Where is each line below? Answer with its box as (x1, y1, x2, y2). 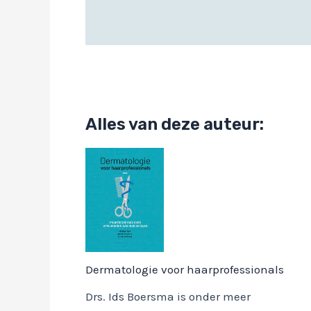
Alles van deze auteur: (85, 115, 264, 135)
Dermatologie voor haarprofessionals (85, 262, 284, 277)
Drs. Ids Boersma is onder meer (85, 289, 251, 304)
